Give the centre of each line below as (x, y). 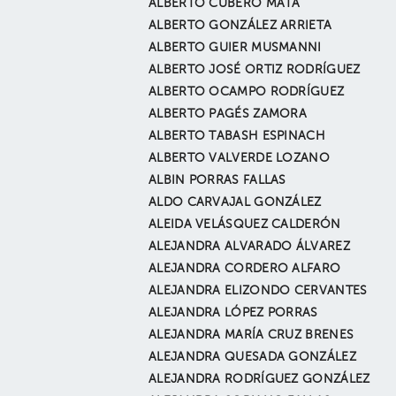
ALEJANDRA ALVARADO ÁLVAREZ (249, 247)
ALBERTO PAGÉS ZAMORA (228, 114)
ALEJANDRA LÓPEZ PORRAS (233, 313)
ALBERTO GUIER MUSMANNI (235, 48)
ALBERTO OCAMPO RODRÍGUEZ (247, 92)
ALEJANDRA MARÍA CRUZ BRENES (251, 335)
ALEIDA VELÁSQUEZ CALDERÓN (245, 225)
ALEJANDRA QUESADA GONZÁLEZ (252, 357)
